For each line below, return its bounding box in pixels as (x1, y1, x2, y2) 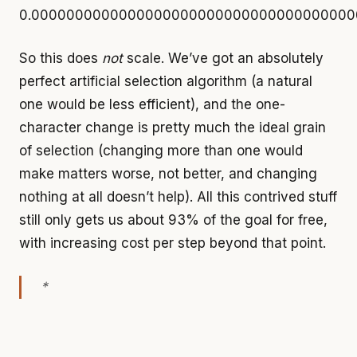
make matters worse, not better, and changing (19, 166, 317, 182)
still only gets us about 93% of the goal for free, (19, 212, 328, 229)
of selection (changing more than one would (19, 143, 303, 159)
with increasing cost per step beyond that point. (19, 235, 326, 252)
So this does (19, 50, 102, 67)
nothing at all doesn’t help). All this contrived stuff (19, 189, 337, 206)
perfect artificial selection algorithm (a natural (19, 73, 312, 90)
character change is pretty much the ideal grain (19, 120, 326, 136)
